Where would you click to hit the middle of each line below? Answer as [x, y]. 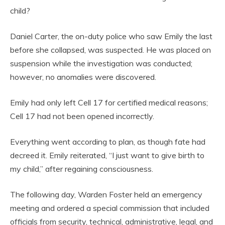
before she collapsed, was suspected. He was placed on [110, 50]
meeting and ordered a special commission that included [110, 208]
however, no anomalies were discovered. [83, 77]
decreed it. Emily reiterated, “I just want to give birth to [107, 155]
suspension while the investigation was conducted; [101, 64]
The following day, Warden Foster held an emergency [106, 195]
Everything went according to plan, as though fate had [108, 142]
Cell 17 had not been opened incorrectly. [82, 116]
